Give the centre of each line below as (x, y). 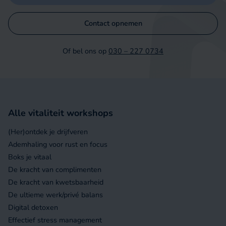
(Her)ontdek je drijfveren (48, 132)
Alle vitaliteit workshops (61, 113)
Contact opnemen (113, 23)
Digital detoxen (33, 208)
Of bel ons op (86, 51)
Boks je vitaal (30, 157)
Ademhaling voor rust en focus (58, 145)
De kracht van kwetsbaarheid (56, 182)
